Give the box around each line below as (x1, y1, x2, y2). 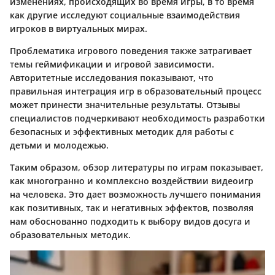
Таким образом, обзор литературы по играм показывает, (10, 161, 263, 174)
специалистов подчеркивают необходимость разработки (10, 112, 265, 125)
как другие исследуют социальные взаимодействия (10, 9, 240, 21)
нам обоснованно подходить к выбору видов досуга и (10, 215, 250, 228)
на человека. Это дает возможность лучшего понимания (10, 188, 261, 201)
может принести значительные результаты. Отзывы (10, 99, 240, 111)
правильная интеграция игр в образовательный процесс (10, 85, 261, 98)
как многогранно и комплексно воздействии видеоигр (10, 175, 254, 187)
